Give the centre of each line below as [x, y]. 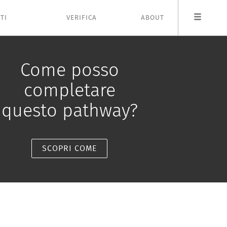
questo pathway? [69, 110]
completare [69, 90]
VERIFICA [82, 18]
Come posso [69, 70]
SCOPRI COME [70, 148]
